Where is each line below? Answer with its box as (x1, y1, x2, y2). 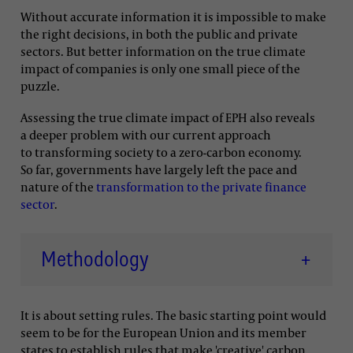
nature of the (20, 178, 96, 195)
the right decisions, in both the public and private (20, 26, 298, 43)
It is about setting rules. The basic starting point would (20, 307, 326, 324)
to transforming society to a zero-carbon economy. (20, 143, 302, 160)
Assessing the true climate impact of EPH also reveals (20, 109, 315, 125)
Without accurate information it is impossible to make (20, 9, 326, 25)
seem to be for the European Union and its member (20, 325, 307, 341)
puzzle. (20, 78, 60, 95)
